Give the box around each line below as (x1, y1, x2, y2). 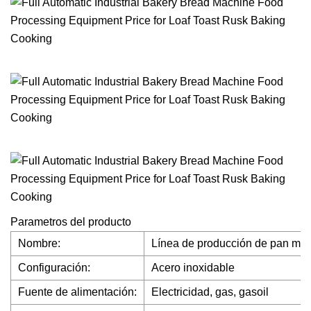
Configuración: (18, 262, 90, 274)
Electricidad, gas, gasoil (151, 286, 269, 298)
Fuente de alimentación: (18, 286, 137, 298)
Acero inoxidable (151, 262, 235, 274)
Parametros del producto (10, 216, 131, 228)
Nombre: (18, 237, 60, 249)
